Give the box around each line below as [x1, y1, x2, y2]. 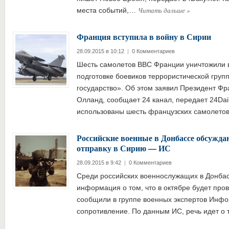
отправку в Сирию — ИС [76, 142, 171, 154]
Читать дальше [138, 6, 187, 15]
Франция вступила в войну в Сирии [76, 31, 211, 42]
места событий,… [76, 6, 138, 14]
